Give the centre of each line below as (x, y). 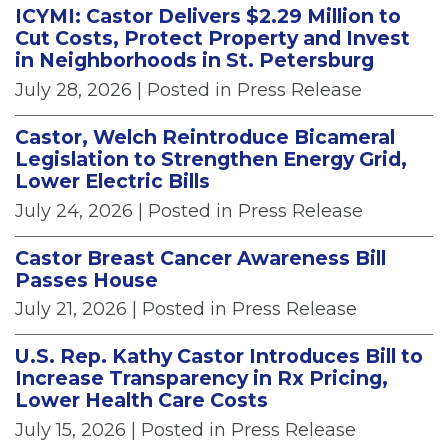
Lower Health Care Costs (141, 400)
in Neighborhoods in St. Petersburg (194, 60)
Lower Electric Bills (112, 180)
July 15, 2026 (70, 430)
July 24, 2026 (74, 210)
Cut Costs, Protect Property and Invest (212, 38)
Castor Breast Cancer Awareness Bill (200, 257)
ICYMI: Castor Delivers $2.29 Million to (208, 16)
